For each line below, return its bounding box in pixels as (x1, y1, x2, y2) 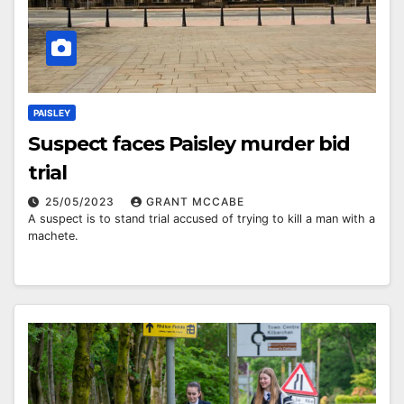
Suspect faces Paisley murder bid (28, 131, 350, 156)
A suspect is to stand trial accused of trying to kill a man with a (28, 211, 375, 225)
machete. (28, 228, 78, 243)
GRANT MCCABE (146, 194, 244, 208)
